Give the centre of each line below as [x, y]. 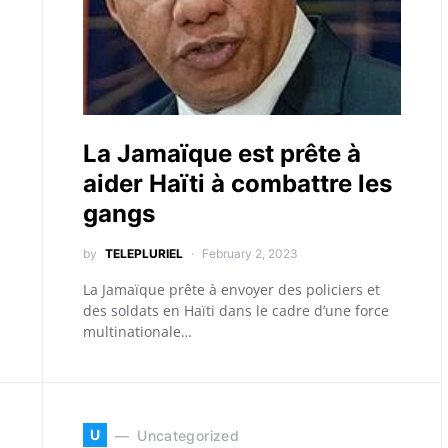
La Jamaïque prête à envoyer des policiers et [231, 289]
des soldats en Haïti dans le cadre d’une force [236, 310]
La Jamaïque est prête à [222, 153]
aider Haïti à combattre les [237, 183]
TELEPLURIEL [144, 253]
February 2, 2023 [250, 253]
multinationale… [137, 331]
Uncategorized [188, 435]
